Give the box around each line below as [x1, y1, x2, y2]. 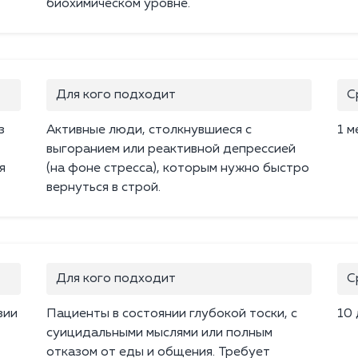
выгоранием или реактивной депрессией [46, 143, 296, 157]
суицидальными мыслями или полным [46, 327, 272, 340]
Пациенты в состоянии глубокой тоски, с [46, 308, 297, 321]
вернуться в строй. [46, 181, 161, 195]
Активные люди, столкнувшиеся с [46, 124, 252, 137]
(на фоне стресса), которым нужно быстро [46, 162, 309, 176]
